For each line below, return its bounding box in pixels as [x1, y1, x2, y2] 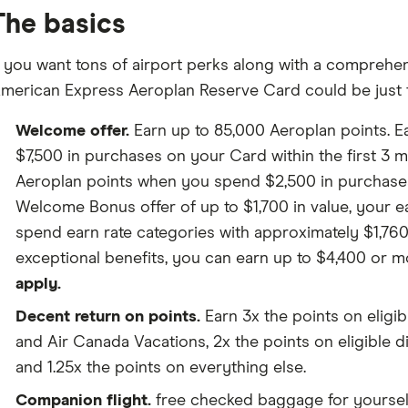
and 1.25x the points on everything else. [15, 360, 306, 376]
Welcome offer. [15, 123, 129, 139]
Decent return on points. [15, 309, 200, 325]
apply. [15, 276, 61, 292]
